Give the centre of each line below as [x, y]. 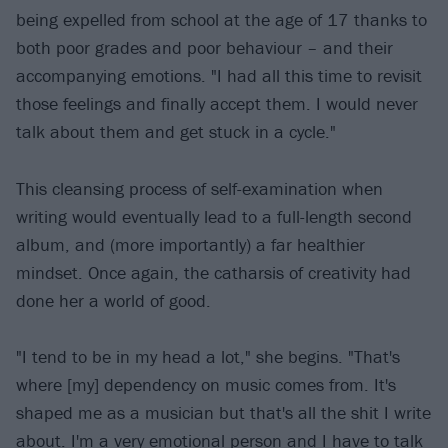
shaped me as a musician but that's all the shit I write [223, 413]
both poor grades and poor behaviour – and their [204, 48]
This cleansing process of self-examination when [199, 188]
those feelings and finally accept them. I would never [217, 104]
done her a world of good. [113, 300]
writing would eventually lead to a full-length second [214, 216]
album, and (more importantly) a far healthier [190, 244]
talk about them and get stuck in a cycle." [176, 132]
